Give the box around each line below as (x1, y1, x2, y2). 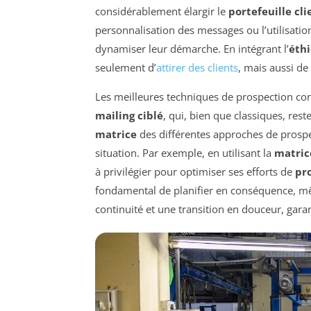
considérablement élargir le (95, 4, 228, 19)
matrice (95, 127, 137, 142)
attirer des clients (156, 60, 238, 75)
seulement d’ (95, 60, 156, 75)
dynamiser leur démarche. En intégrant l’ (95, 42, 289, 56)
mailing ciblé (95, 108, 163, 123)
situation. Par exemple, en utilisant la (95, 146, 274, 160)
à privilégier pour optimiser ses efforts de (95, 165, 295, 179)
